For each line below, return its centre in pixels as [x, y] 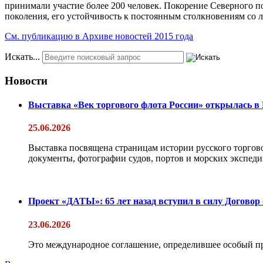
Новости [26, 80]
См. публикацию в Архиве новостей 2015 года [99, 36]
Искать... [22, 56]
